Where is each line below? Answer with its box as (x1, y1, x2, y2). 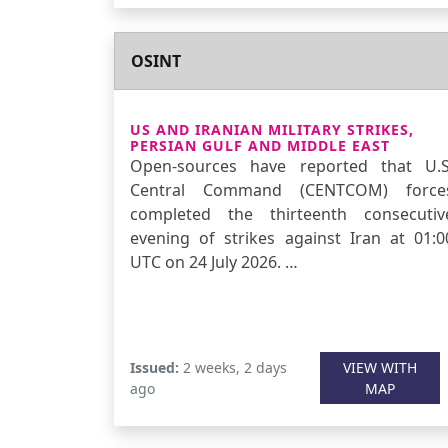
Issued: (130, 358, 179, 377)
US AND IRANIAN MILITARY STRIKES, (130, 120, 414, 139)
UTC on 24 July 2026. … (130, 251, 298, 273)
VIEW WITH (342, 358, 417, 377)
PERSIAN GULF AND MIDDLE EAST (130, 136, 390, 155)
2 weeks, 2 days (179, 358, 287, 377)
